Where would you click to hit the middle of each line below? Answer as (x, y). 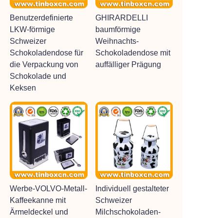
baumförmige (118, 29)
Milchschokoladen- (128, 212)
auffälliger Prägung (128, 64)
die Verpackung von (44, 64)
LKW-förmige (32, 29)
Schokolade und (38, 76)
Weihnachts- (117, 41)
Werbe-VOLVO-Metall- (48, 189)
